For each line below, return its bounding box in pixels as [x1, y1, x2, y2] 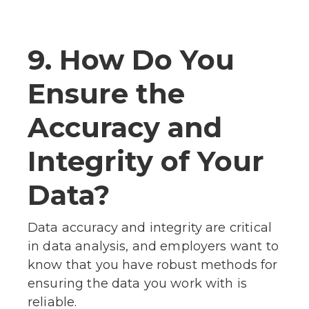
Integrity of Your [28, 143, 264, 178]
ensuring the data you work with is [28, 275, 248, 291]
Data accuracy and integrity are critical [28, 219, 272, 235]
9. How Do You [28, 42, 235, 77]
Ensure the [28, 76, 185, 110]
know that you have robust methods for [28, 257, 278, 272]
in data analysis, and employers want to [28, 238, 279, 254]
